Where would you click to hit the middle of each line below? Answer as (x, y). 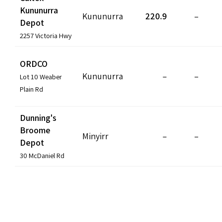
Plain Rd (31, 89)
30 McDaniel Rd (42, 155)
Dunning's (38, 117)
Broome (35, 130)
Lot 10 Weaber (41, 76)
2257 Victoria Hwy (46, 35)
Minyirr (95, 136)
